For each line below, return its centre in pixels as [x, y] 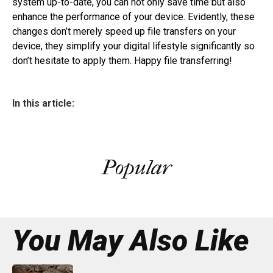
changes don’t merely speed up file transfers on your [124, 32]
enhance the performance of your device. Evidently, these [133, 17]
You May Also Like [130, 241]
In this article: [43, 104]
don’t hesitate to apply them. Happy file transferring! [122, 61]
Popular [136, 168]
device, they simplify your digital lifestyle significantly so [133, 46]
